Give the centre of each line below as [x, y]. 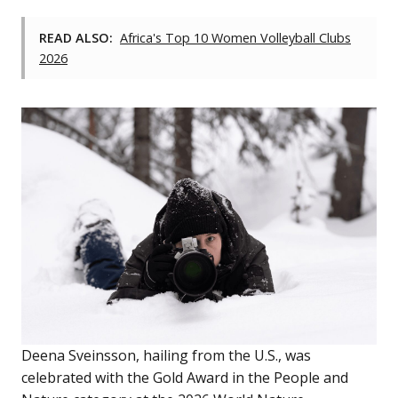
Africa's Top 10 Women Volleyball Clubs [235, 38]
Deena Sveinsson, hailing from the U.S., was [166, 355]
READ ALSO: [76, 38]
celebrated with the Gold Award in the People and [185, 377]
